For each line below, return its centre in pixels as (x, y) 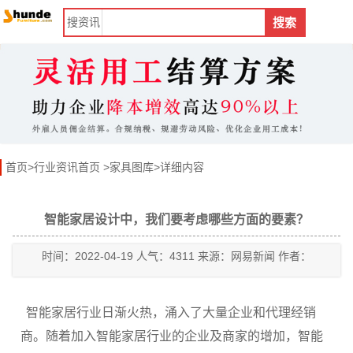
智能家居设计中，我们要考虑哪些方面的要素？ (176, 219)
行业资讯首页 (67, 167)
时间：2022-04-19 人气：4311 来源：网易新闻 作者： (176, 256)
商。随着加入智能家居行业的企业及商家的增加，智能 (172, 336)
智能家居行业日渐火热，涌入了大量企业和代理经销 (171, 312)
